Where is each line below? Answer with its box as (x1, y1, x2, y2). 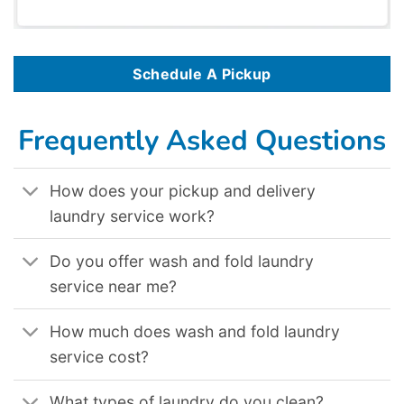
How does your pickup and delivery (50, 180, 317, 200)
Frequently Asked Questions (18, 121, 386, 160)
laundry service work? (50, 206, 216, 225)
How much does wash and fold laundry (50, 321, 341, 341)
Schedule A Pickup (133, 64, 271, 83)
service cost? (50, 346, 150, 366)
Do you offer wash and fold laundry (50, 251, 315, 271)
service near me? (50, 276, 178, 296)
